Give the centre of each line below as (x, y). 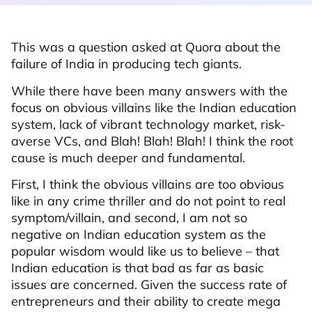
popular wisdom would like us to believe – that (145, 251)
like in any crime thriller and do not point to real (148, 201)
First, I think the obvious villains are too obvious (148, 185)
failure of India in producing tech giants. (126, 64)
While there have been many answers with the (149, 91)
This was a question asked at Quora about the (146, 47)
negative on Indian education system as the (139, 235)
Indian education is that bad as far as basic (138, 268)
